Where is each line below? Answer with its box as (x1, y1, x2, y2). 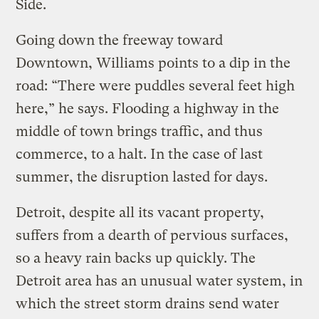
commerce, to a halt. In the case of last (16, 145, 263, 162)
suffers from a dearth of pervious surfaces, (16, 226, 289, 244)
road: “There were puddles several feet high (16, 77, 296, 94)
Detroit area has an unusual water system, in (16, 272, 303, 289)
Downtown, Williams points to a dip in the (16, 54, 291, 71)
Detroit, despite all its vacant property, (16, 204, 265, 221)
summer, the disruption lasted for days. (16, 168, 268, 185)
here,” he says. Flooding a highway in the (16, 100, 280, 117)
